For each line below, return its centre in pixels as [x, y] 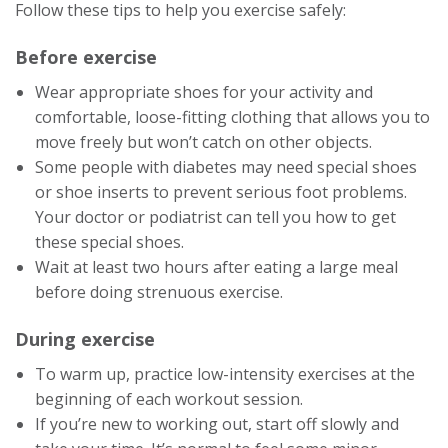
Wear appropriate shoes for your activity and [204, 92]
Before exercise [86, 57]
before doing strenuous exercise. [159, 292]
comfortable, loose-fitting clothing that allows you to [232, 117]
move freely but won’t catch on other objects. [203, 142]
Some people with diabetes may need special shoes [226, 167]
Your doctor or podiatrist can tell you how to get [215, 217]
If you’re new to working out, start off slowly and [217, 424]
